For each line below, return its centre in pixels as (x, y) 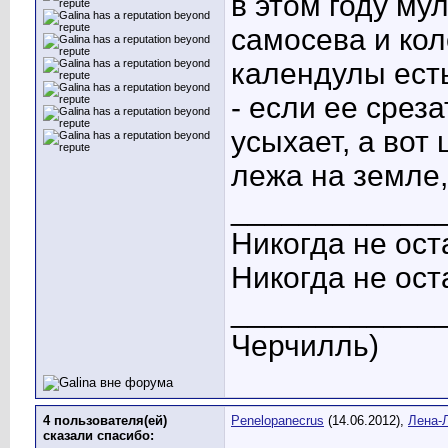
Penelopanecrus (277, 420)
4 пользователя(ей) (105, 420)
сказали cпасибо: (98, 435)
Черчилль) (305, 346)
